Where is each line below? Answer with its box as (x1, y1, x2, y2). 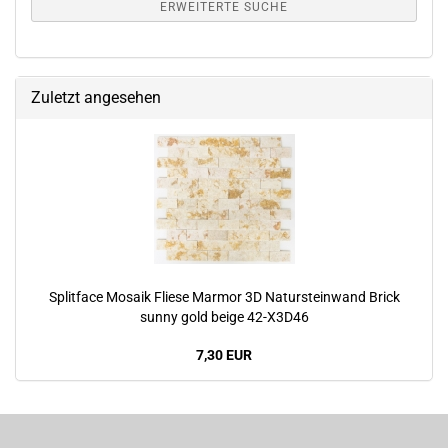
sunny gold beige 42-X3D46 (139, 309, 309, 325)
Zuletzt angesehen (31, 88, 161, 107)
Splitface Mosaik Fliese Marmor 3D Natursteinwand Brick (48, 289, 400, 305)
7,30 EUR (196, 347, 252, 363)
